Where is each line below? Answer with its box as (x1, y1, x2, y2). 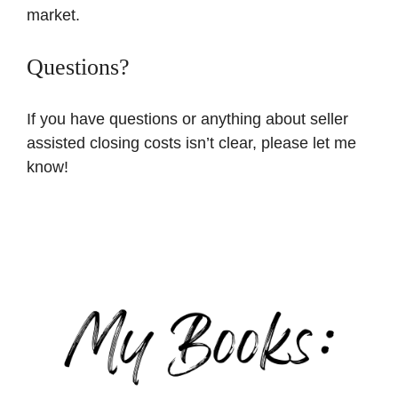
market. (27, 5, 80, 24)
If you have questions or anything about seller (27, 109, 348, 128)
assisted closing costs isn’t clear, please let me (27, 133, 356, 152)
